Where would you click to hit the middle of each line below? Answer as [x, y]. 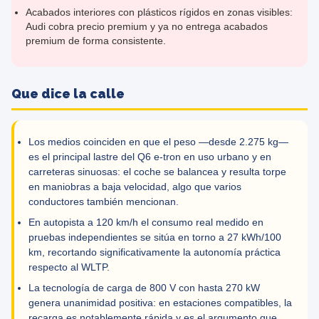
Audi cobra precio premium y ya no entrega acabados [147, 27]
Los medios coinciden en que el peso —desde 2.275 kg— [158, 142]
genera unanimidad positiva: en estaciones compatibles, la [160, 303]
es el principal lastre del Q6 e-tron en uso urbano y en [150, 157]
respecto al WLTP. [69, 267]
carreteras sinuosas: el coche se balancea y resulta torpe [157, 172]
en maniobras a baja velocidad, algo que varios [135, 187]
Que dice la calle [68, 94]
